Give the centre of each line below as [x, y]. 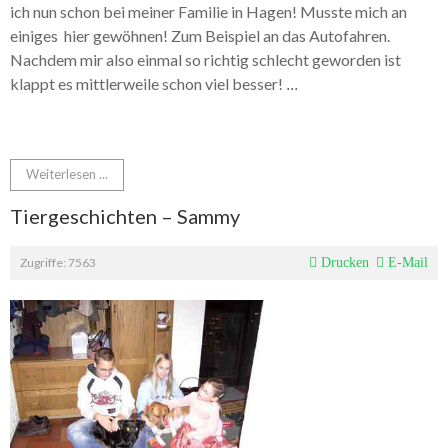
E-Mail [406, 263]
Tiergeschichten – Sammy [125, 216]
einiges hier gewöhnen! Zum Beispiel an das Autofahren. [200, 36]
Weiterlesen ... [67, 174]
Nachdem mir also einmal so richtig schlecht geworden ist [205, 60]
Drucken [343, 263]
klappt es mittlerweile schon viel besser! [148, 84]
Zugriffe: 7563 [58, 263]
